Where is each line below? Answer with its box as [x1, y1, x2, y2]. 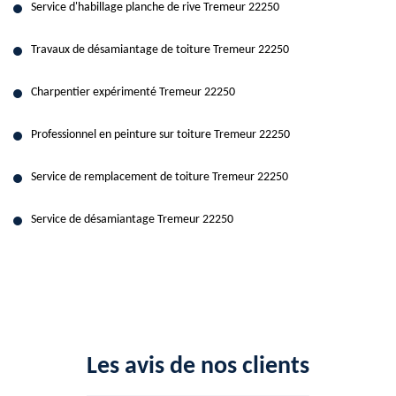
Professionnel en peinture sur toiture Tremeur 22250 [31, 128, 290, 141]
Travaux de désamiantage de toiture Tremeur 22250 [31, 43, 289, 57]
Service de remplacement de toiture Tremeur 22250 [31, 171, 288, 184]
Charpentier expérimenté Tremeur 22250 [31, 86, 235, 99]
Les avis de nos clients [87, 354, 309, 379]
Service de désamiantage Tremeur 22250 [31, 213, 233, 226]
